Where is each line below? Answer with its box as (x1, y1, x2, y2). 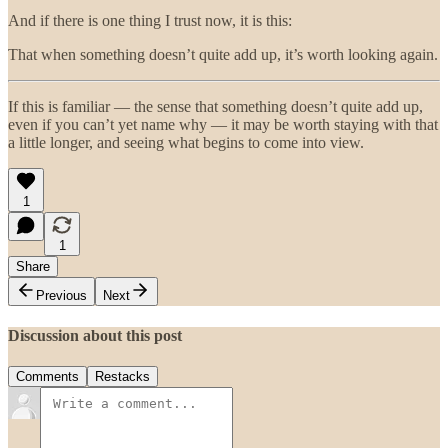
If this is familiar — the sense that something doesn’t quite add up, (8, 97, 423, 115)
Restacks (95, 369, 150, 385)
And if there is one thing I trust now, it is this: (8, 11, 292, 29)
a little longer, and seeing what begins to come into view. (8, 133, 364, 151)
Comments (16, 369, 79, 385)
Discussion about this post (8, 326, 182, 344)
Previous (36, 287, 87, 303)
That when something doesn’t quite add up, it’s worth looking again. (8, 45, 438, 63)
